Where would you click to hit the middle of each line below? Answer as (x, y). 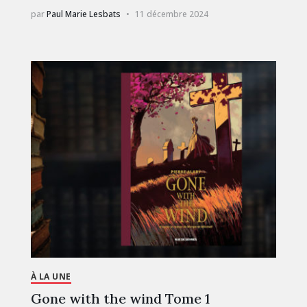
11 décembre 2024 (171, 14)
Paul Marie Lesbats (83, 14)
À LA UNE (51, 276)
